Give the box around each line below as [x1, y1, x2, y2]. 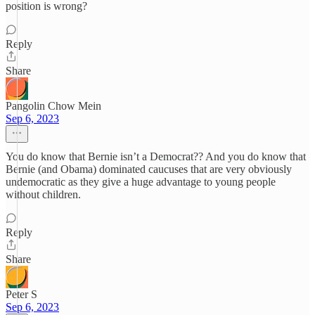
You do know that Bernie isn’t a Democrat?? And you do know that [6, 150, 306, 162]
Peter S [6, 288, 37, 300]
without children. [6, 188, 81, 200]
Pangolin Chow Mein [6, 100, 101, 112]
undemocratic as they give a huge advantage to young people [6, 176, 276, 188]
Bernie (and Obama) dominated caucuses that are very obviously [6, 163, 292, 175]
